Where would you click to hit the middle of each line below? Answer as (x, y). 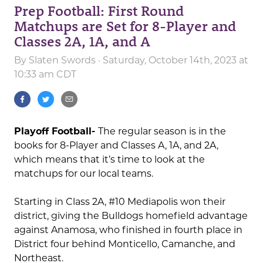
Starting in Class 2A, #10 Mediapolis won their (120, 202)
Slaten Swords (62, 60)
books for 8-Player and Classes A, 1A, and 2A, (116, 146)
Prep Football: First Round (99, 11)
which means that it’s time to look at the (109, 160)
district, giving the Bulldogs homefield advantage (131, 216)
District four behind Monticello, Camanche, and (125, 244)
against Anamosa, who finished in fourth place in (128, 230)
